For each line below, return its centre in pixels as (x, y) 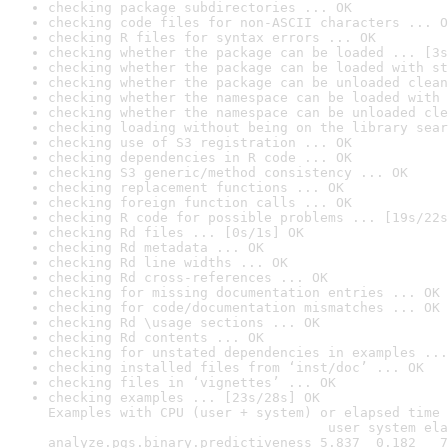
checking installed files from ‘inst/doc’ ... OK (236, 367)
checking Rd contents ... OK (156, 337)
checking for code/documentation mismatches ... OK (244, 307)
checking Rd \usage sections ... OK (184, 322)
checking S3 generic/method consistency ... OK (228, 172)
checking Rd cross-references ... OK (188, 277)
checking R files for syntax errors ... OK (212, 37)
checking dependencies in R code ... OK (200, 157)
